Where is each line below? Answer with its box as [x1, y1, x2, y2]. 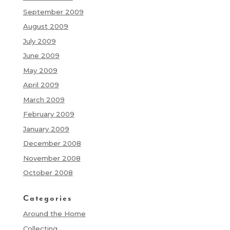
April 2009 [23, 81, 59, 89]
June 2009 [23, 51, 60, 60]
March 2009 [23, 95, 65, 104]
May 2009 [23, 66, 57, 74]
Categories [23, 193, 72, 204]
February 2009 [23, 110, 74, 119]
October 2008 [23, 168, 73, 177]
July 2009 [23, 36, 56, 45]
